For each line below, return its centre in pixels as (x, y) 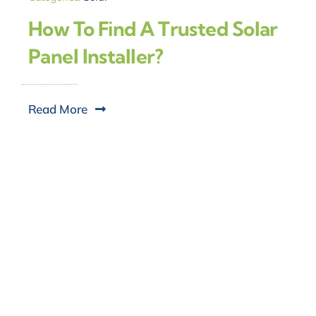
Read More (57, 109)
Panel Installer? (95, 56)
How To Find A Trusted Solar (153, 28)
